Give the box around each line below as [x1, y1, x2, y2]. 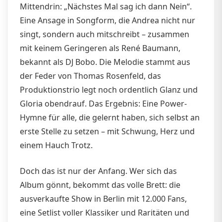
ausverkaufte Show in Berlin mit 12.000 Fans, [20, 193, 187, 204]
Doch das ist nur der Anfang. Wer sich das [20, 165, 177, 176]
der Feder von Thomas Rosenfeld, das [20, 70, 161, 81]
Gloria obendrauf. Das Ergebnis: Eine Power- [20, 98, 187, 109]
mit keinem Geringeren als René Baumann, [20, 42, 180, 54]
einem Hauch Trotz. [20, 139, 93, 151]
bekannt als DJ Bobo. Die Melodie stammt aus [20, 56, 190, 67]
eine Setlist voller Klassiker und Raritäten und [20, 207, 189, 218]
